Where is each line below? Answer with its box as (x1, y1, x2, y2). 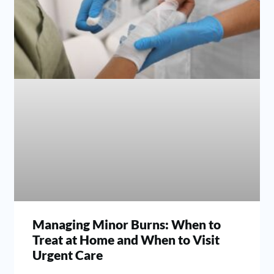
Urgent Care (32, 247, 103, 263)
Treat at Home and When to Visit (32, 232, 220, 248)
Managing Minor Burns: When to (32, 217, 221, 232)
